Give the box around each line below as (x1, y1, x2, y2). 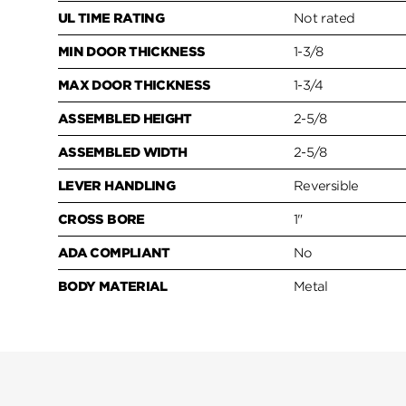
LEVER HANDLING (58, 179, 176, 194)
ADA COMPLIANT (58, 246, 170, 261)
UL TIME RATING (58, 11, 165, 26)
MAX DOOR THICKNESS (58, 78, 211, 93)
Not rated (294, 11, 355, 26)
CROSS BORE (58, 212, 145, 227)
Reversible (294, 179, 359, 194)
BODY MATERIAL (58, 279, 168, 295)
